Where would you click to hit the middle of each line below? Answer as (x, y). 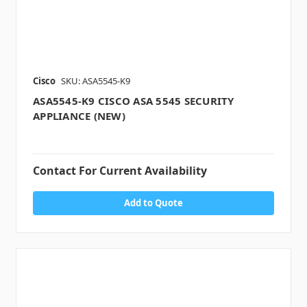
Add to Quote (153, 203)
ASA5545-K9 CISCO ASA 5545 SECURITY (134, 101)
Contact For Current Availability (120, 171)
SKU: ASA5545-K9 (96, 81)
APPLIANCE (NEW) (79, 116)
